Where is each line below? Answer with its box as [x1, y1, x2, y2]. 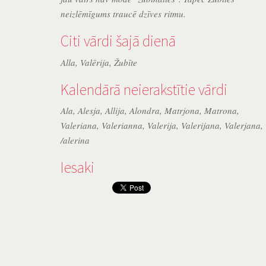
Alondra [129, 104, 160, 116]
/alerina [61, 134, 90, 146]
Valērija [80, 56, 109, 68]
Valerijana [181, 119, 220, 131]
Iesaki [61, 157, 94, 177]
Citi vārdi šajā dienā [61, 31, 176, 50]
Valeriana [61, 119, 97, 131]
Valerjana [224, 119, 261, 131]
